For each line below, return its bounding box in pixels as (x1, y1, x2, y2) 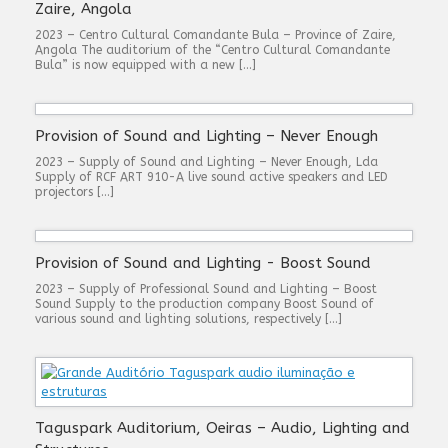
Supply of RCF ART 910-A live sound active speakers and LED (35, 170, 388, 184)
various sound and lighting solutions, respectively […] (35, 312, 342, 326)
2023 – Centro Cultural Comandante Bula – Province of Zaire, (35, 28, 396, 42)
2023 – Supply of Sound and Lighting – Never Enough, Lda (35, 155, 378, 169)
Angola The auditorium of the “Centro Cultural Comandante (35, 43, 390, 57)
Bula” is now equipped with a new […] (35, 58, 256, 72)
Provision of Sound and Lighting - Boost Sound (35, 254, 371, 272)
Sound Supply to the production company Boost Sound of (35, 297, 374, 311)
